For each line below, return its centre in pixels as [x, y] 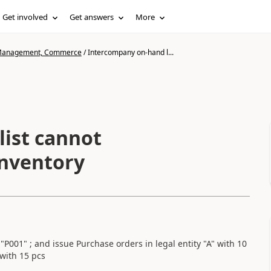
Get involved [25, 17]
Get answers [92, 17]
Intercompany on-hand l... [130, 52]
